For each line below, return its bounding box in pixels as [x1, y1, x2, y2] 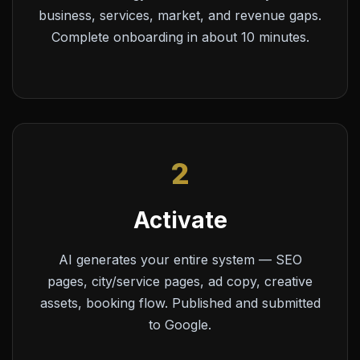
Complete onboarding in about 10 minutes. [51, 28, 309, 45]
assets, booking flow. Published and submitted [39, 294, 321, 311]
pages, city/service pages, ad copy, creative [47, 272, 313, 289]
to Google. [149, 316, 211, 333]
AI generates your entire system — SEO [58, 251, 302, 268]
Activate [133, 206, 227, 234]
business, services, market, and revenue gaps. [39, 6, 321, 23]
